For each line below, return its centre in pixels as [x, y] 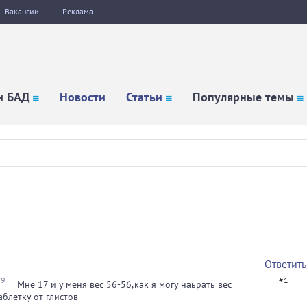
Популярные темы [243, 97]
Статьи [144, 97]
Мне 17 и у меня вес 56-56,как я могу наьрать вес [124, 284]
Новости [83, 97]
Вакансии [22, 11]
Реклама [78, 11]
